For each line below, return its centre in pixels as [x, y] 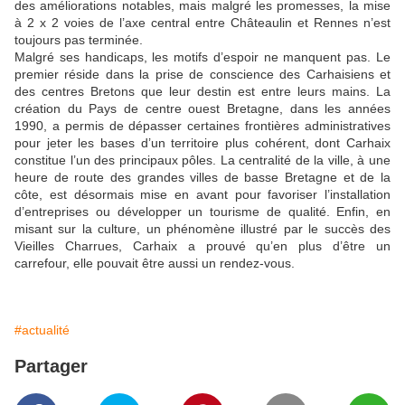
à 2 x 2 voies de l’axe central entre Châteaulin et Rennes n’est [202, 23]
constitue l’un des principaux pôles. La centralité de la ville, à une [202, 160]
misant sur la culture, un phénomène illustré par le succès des [202, 229]
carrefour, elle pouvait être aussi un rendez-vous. [155, 264]
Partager [51, 367]
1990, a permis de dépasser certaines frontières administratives [202, 126]
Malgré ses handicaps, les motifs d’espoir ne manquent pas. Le [202, 57]
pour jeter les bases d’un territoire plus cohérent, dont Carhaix [202, 143]
